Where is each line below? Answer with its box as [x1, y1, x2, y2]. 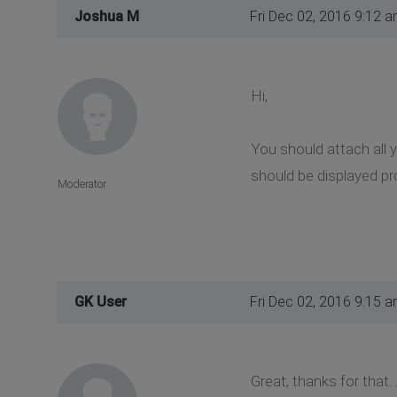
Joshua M [74, 8, 139, 26]
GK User [74, 293, 127, 311]
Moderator [58, 176, 106, 191]
